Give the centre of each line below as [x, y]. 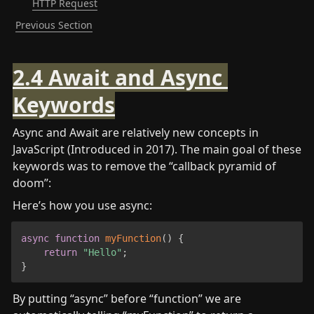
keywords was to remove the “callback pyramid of [144, 166]
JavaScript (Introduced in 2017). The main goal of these [157, 150]
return [60, 252]
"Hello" [102, 252]
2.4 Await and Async [117, 78]
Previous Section [54, 25]
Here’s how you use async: [82, 206]
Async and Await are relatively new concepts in [136, 133]
